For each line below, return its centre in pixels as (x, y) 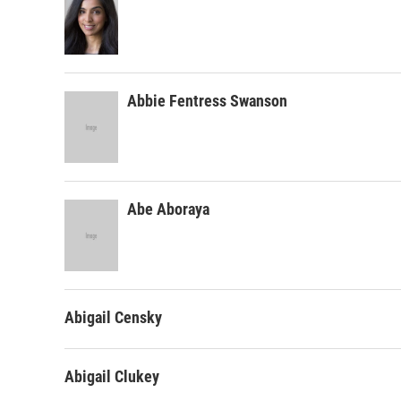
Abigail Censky (113, 317)
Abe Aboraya (168, 209)
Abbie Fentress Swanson (207, 101)
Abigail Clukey (112, 376)
